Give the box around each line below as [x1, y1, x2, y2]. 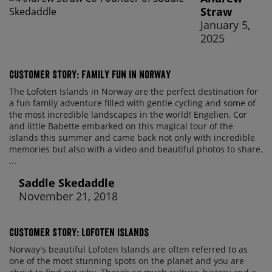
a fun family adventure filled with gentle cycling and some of [9, 97, 256, 109]
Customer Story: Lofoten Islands [9, 226, 149, 239]
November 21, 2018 [19, 189, 118, 204]
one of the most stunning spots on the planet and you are [9, 255, 244, 267]
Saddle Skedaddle [19, 175, 115, 191]
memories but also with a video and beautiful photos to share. [9, 143, 263, 155]
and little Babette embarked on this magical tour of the [9, 120, 233, 132]
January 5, [200, 18, 251, 33]
